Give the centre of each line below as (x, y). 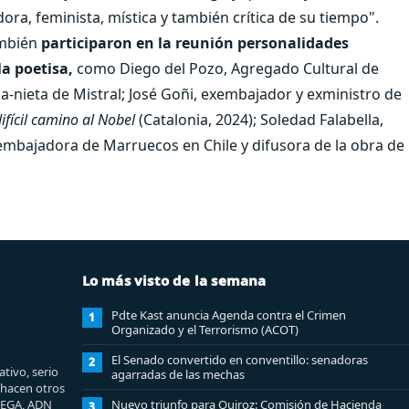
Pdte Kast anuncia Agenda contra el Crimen (228, 315)
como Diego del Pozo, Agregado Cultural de (226, 68)
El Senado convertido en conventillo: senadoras (239, 359)
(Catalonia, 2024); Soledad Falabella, (259, 119)
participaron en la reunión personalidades (195, 42)
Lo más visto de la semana (174, 280)
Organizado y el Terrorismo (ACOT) (204, 329)
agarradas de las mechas (178, 374)
